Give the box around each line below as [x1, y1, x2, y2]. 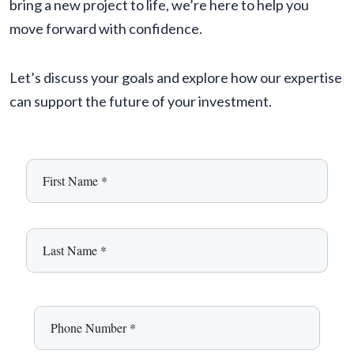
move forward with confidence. [9, 19, 202, 37]
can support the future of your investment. [9, 92, 272, 110]
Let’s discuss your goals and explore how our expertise [9, 68, 342, 86]
